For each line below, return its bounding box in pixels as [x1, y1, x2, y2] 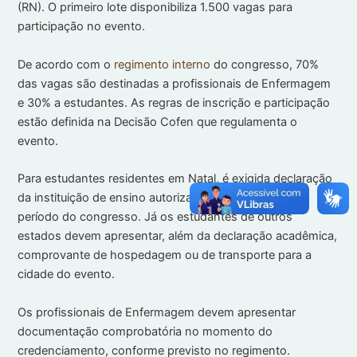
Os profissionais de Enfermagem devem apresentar [18, 304, 296, 320]
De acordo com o [18, 57, 115, 72]
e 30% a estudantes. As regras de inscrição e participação [18, 95, 331, 110]
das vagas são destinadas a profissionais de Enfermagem [18, 76, 331, 91]
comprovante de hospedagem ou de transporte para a [18, 248, 312, 263]
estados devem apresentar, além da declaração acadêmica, [18, 229, 338, 244]
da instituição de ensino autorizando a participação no [18, 190, 311, 206]
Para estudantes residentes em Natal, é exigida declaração [18, 171, 333, 186]
